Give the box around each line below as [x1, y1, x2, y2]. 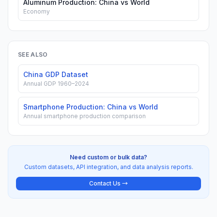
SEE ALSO [18, 51, 48, 58]
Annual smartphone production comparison [23, 112, 146, 120]
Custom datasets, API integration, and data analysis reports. [24, 163, 193, 170]
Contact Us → [89, 180, 128, 187]
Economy [23, 8, 50, 15]
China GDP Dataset [23, 70, 88, 78]
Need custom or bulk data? [70, 154, 147, 161]
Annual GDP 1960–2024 [23, 80, 89, 87]
